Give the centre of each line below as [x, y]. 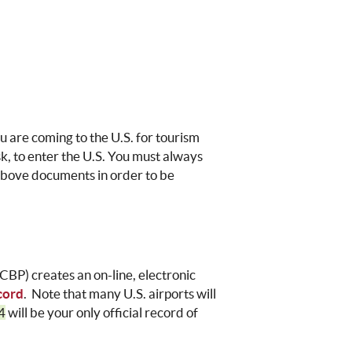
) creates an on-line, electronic [111, 275]
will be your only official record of [102, 313]
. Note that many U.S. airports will [120, 294]
